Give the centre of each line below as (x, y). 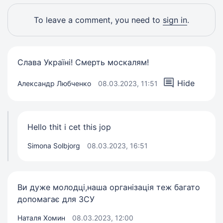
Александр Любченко (54, 83)
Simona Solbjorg (54, 146)
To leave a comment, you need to (98, 20)
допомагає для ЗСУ (56, 199)
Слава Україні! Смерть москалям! (83, 62)
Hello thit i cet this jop (69, 127)
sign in (175, 20)
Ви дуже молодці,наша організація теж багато (109, 187)
